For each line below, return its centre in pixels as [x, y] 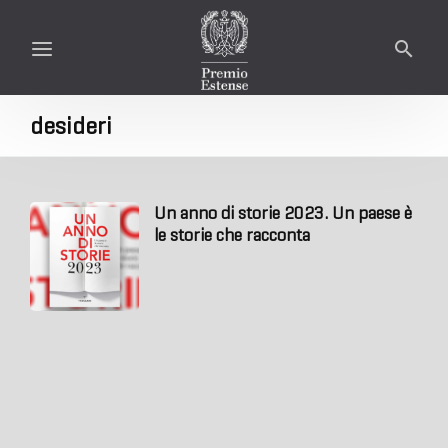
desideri [71, 126]
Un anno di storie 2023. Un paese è [283, 213]
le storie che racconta [232, 235]
